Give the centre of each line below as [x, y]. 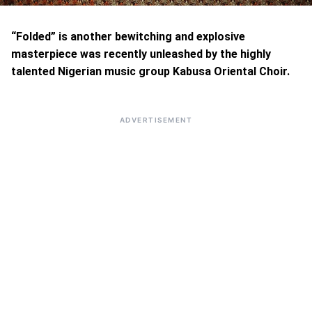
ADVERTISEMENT [156, 120]
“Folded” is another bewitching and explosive [128, 37]
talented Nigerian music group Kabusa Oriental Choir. [150, 71]
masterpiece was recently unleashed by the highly [141, 54]
